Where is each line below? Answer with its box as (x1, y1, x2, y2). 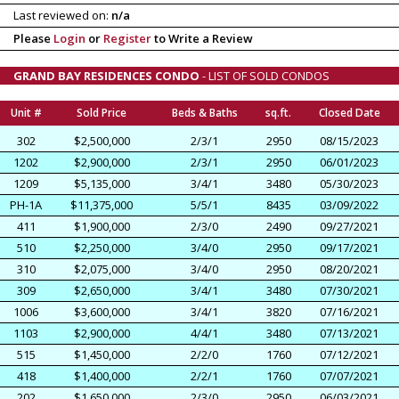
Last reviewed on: (13, 6, 111, 23)
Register (103, 29, 151, 46)
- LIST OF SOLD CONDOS (199, 67, 330, 84)
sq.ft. (265, 104, 291, 120)
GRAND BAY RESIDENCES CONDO (13, 67, 199, 84)
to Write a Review (151, 29, 253, 46)
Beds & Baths (171, 104, 238, 120)
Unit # (10, 104, 42, 120)
